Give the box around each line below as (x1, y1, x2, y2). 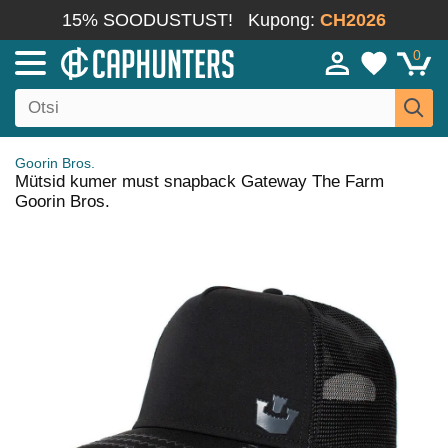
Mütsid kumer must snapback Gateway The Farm (15, 172, 384, 191)
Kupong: (248, 10, 320, 30)
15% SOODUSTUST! (62, 10, 233, 30)
